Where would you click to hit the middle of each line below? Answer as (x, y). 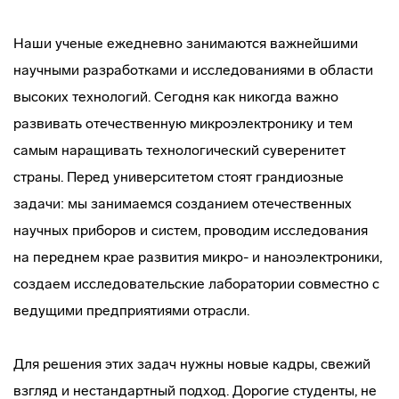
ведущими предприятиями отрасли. (131, 310)
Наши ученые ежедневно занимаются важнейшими (186, 43)
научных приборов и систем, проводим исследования (191, 230)
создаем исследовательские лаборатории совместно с (196, 284)
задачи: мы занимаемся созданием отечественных (183, 204)
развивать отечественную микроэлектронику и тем (183, 123)
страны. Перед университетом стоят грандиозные (179, 177)
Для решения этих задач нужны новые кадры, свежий (192, 364)
